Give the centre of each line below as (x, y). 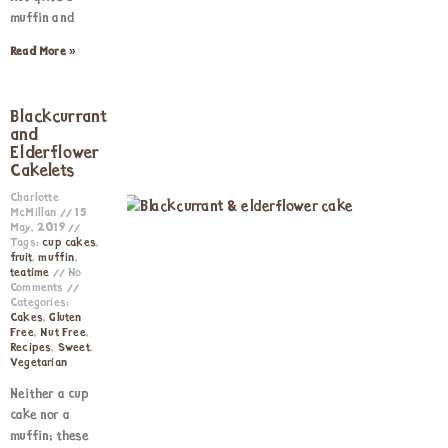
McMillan (35, 213)
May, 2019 (39, 228)
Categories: (40, 303)
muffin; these (50, 436)
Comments (38, 288)
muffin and (42, 18)
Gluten (65, 318)
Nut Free (63, 333)
